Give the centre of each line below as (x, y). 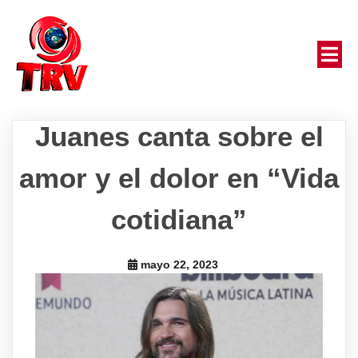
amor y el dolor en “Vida (179, 178)
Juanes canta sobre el (179, 136)
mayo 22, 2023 (179, 265)
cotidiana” (179, 219)
